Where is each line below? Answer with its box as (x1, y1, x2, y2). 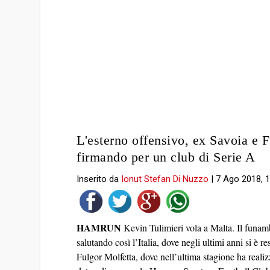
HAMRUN (77, 220, 122, 234)
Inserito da (77, 173, 122, 184)
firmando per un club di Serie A (77, 149, 256, 165)
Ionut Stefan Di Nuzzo (121, 173, 209, 184)
